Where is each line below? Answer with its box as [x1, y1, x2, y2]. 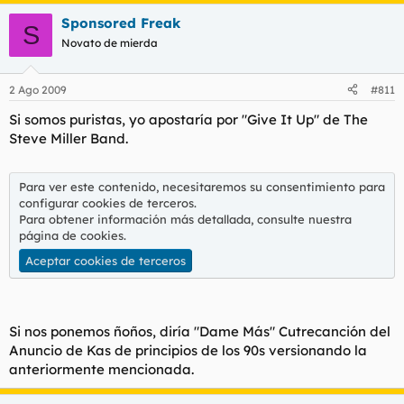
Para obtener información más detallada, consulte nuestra [19, 211, 352, 226]
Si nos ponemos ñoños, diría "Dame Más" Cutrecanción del [9, 322, 390, 340]
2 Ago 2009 [9, 82, 67, 96]
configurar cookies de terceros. [19, 195, 197, 210]
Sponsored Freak [61, 14, 180, 32]
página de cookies [19, 227, 124, 243]
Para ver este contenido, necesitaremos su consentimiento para [19, 179, 385, 194]
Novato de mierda [61, 36, 158, 50]
